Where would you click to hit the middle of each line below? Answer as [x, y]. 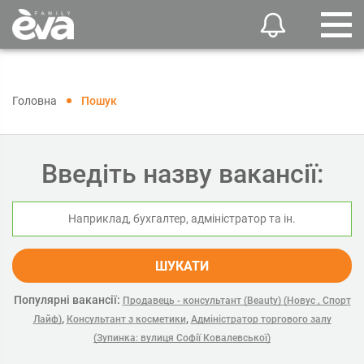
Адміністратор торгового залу [261, 319]
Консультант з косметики [126, 319]
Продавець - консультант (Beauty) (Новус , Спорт [236, 301]
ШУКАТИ [182, 266]
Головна [35, 101]
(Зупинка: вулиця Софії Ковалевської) [182, 338]
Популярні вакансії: [67, 300]
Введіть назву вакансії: [182, 174]
